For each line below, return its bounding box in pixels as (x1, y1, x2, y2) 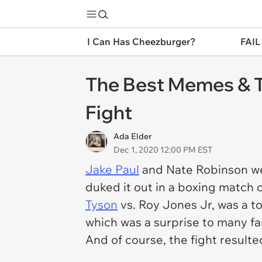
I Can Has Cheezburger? (87, 36, 195, 47)
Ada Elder (113, 131, 151, 142)
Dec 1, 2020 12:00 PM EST (113, 144, 212, 155)
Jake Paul (85, 162, 139, 177)
